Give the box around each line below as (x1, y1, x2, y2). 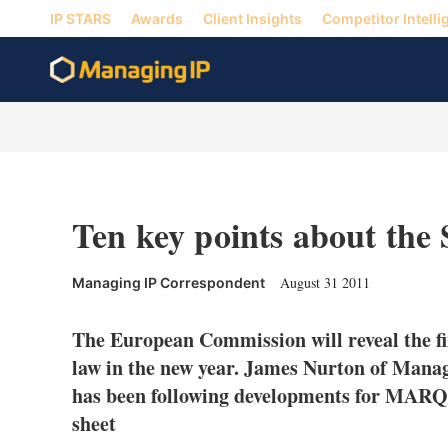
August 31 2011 (280, 273, 370, 292)
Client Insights (203, 9, 302, 27)
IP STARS (50, 9, 111, 27)
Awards (131, 9, 183, 27)
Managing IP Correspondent (72, 274, 265, 291)
